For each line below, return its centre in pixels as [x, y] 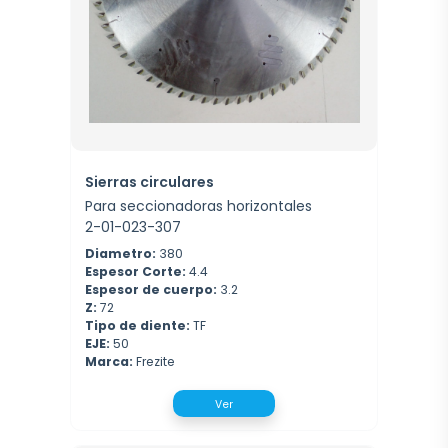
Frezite [154, 362]
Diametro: [120, 254]
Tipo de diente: [137, 326]
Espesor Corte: [135, 272]
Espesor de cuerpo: [151, 290]
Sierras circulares [149, 181]
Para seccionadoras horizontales [198, 206]
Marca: [109, 362]
